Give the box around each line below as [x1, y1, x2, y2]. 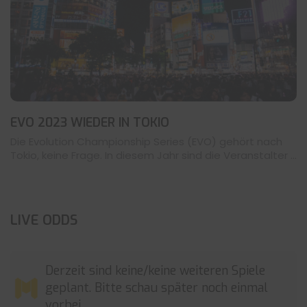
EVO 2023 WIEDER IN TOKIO [10, 114, 169, 132]
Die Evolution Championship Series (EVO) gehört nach [10, 134, 282, 149]
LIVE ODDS [10, 211, 77, 230]
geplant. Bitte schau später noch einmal [45, 280, 268, 297]
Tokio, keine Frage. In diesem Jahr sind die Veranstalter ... [10, 148, 297, 163]
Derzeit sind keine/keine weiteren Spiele [45, 262, 265, 280]
